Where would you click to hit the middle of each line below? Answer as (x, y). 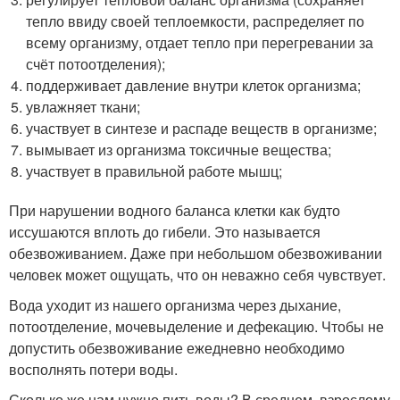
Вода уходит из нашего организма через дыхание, (175, 305)
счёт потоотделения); (96, 64)
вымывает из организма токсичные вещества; (179, 150)
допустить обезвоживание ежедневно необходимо (177, 348)
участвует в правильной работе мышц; (154, 171)
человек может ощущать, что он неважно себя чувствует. (197, 275)
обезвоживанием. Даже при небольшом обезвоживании (196, 253)
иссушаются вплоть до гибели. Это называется (165, 232)
